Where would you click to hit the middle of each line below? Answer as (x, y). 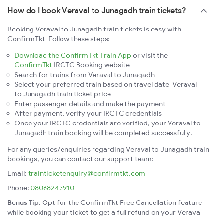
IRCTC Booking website (91, 65)
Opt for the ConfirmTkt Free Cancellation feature (121, 203)
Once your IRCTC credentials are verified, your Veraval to (108, 123)
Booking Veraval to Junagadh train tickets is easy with (94, 29)
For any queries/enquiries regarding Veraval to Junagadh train (108, 149)
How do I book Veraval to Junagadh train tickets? (97, 10)
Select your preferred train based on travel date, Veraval (106, 85)
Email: (18, 174)
